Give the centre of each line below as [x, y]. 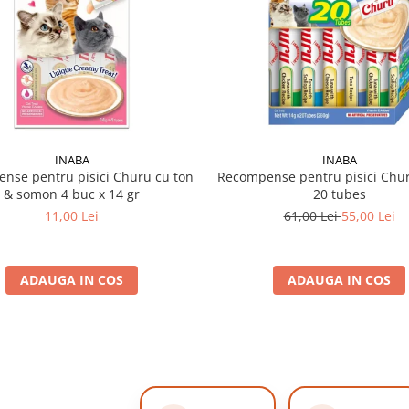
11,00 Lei [72, 216]
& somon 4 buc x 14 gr [72, 194]
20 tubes [339, 194]
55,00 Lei [368, 216]
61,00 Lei [312, 216]
